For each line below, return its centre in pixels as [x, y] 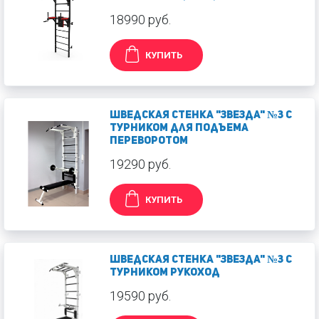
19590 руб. [140, 296]
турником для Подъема [179, 128]
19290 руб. [140, 164]
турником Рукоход [165, 273]
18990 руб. [140, 19]
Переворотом [149, 141]
